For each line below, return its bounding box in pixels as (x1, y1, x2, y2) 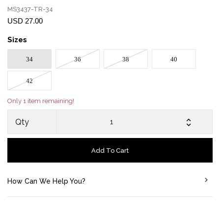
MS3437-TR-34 (7, 5, 53, 13)
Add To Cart (91, 147, 129, 154)
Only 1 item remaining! (7, 97, 74, 105)
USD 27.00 (7, 17, 43, 25)
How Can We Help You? (7, 177, 85, 185)
